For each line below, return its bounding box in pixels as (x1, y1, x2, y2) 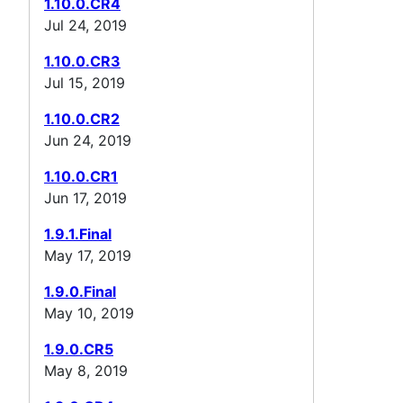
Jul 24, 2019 (44, 15, 127, 34)
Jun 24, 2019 (44, 130, 131, 149)
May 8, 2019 (44, 361, 128, 380)
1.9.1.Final (44, 224, 112, 243)
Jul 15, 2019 (44, 73, 125, 92)
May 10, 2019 (44, 303, 134, 322)
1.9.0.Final (44, 282, 116, 300)
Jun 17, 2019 (44, 188, 127, 207)
